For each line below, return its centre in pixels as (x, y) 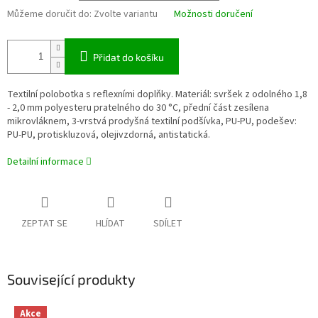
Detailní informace (45, 162)
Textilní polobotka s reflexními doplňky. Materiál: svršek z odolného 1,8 (157, 95)
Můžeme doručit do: (49, 15)
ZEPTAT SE (44, 224)
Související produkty (71, 279)
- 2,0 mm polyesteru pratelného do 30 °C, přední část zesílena (138, 108)
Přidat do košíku (128, 57)
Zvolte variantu (126, 15)
